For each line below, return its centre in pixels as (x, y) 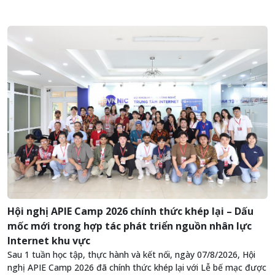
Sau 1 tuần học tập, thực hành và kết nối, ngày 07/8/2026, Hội (131, 255)
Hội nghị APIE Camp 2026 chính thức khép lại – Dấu (130, 211)
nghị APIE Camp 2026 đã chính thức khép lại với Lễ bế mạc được (137, 268)
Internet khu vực (49, 241)
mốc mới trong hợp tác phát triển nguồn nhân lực (130, 226)
